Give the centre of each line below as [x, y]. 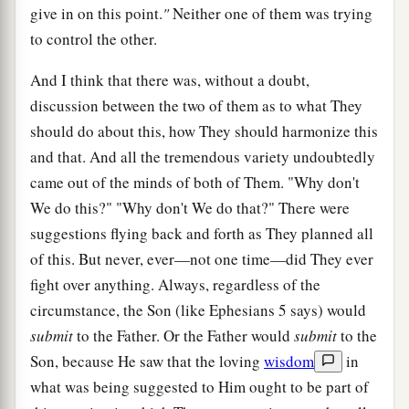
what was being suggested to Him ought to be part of [199, 386]
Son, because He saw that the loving [147, 361]
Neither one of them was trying [271, 13]
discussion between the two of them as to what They [196, 105]
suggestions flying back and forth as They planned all [202, 233]
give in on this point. [96, 13]
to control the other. [94, 38]
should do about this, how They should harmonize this [204, 131]
